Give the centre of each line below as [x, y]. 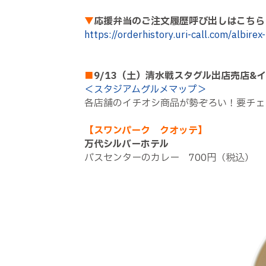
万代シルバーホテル [126, 144]
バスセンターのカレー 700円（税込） [169, 158]
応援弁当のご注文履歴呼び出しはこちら [179, 21]
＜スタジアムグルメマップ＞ [145, 90]
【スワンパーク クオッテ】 [146, 131]
